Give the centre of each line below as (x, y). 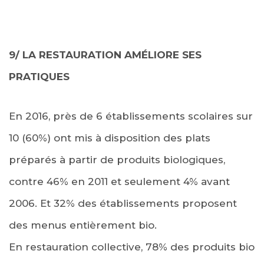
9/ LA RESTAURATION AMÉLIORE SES (105, 55)
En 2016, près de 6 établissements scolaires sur (131, 116)
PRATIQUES (39, 76)
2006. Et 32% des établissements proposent (123, 203)
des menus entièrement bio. (83, 225)
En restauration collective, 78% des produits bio (132, 247)
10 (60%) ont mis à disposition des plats (110, 138)
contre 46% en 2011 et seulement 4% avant (119, 181)
